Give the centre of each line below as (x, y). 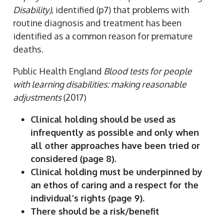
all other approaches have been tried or (115, 145)
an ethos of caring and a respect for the (115, 185)
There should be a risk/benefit (95, 211)
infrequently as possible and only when (115, 132)
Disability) (32, 10)
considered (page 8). (73, 159)
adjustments (37, 97)
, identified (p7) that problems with (120, 10)
